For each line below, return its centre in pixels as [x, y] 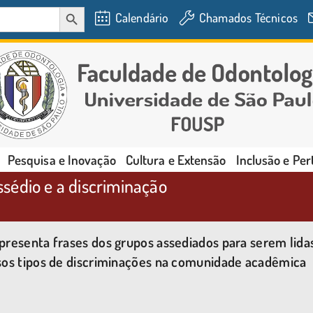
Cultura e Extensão [176, 160]
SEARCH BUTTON [76, 7]
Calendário [142, 18]
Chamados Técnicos [248, 18]
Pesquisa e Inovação [61, 160]
